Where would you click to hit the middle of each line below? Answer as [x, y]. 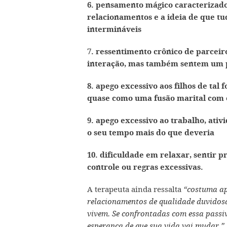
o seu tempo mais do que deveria [151, 133]
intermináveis [114, 29]
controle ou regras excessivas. [145, 167]
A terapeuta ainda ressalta [135, 189]
